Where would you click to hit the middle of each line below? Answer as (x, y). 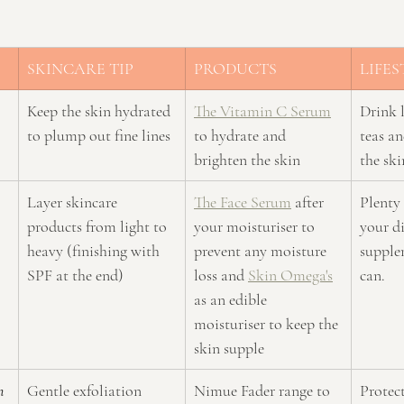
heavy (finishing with (95, 250)
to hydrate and (242, 135)
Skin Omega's (290, 275)
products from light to (99, 226)
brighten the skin (247, 159)
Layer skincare (74, 202)
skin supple (229, 348)
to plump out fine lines (99, 135)
